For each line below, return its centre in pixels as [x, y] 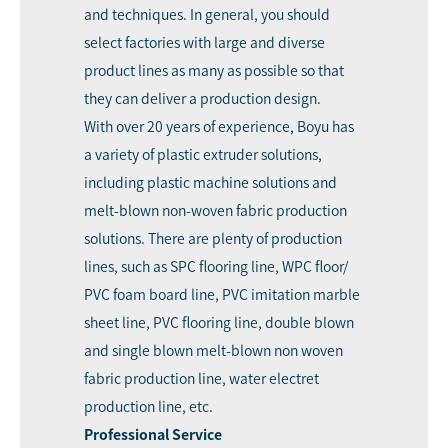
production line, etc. [148, 406]
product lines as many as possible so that [214, 70]
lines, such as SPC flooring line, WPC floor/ [216, 266]
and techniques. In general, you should [207, 14]
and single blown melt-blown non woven [213, 350]
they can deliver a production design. [202, 98]
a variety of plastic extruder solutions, [203, 154]
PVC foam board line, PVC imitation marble [222, 294]
